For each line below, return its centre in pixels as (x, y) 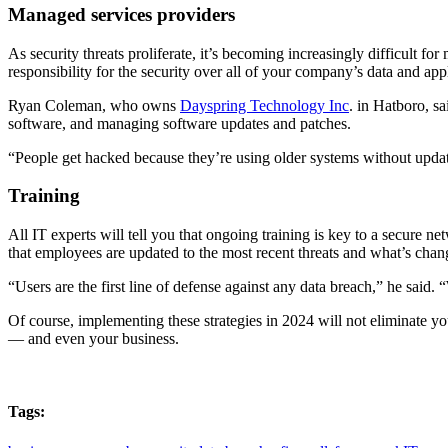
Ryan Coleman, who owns (94, 105)
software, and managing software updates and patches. (179, 123)
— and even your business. (93, 339)
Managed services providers (121, 15)
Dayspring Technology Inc (264, 105)
